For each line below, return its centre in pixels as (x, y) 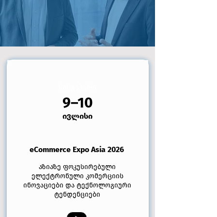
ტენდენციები (77, 194)
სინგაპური (77, 87)
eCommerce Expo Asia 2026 (77, 149)
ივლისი (77, 116)
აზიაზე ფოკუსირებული (77, 167)
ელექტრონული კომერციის (77, 176)
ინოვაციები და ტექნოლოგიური (77, 185)
